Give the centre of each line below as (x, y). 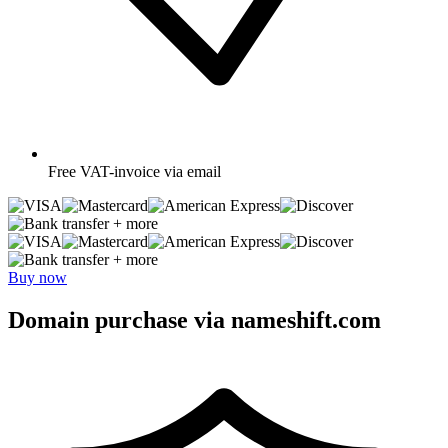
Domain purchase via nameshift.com (194, 319)
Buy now (37, 277)
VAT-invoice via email (150, 171)
